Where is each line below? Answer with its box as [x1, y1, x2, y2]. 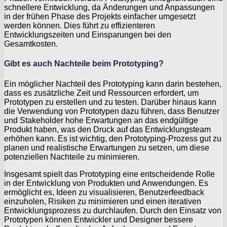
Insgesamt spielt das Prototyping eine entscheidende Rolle [4, 169, 215, 178]
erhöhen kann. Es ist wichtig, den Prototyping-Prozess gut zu [4, 134, 221, 143]
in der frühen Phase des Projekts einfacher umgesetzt [4, 12, 196, 21]
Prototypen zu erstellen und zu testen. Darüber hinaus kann [4, 97, 216, 106]
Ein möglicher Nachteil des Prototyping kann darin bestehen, [4, 79, 221, 88]
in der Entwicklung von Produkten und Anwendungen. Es [4, 178, 208, 187]
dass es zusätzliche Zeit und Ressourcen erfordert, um [4, 88, 199, 97]
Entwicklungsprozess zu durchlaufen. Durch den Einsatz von [4, 206, 221, 215]
